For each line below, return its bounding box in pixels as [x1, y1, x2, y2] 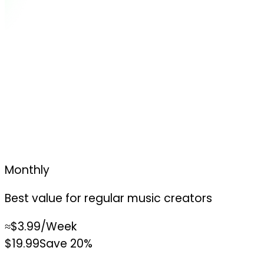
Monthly [5, 161, 49, 178]
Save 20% [39, 235, 93, 252]
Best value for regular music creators [5, 190, 212, 206]
